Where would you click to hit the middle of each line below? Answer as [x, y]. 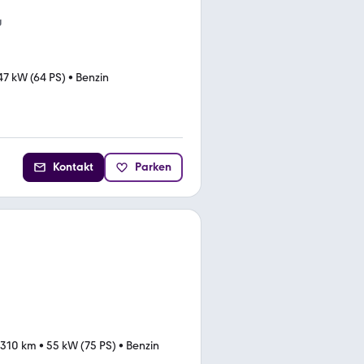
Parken [153, 167]
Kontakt [73, 167]
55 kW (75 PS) [81, 345]
